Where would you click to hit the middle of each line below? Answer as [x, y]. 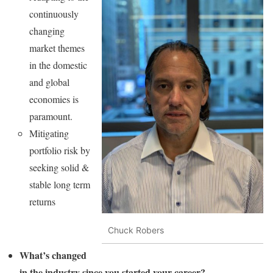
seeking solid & [59, 167]
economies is [54, 99]
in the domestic [58, 65]
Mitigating [49, 133]
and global [49, 82]
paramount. [51, 116]
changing [47, 30]
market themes [57, 48]
